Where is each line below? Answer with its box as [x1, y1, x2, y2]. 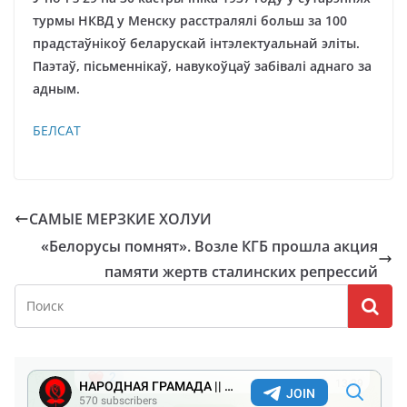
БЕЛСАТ [33, 122, 81, 139]
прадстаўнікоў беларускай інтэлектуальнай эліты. [33, 35, 360, 52]
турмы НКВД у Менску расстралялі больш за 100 [33, 12, 347, 29]
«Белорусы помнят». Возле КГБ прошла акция [41, 236, 378, 256]
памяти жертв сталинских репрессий [104, 262, 378, 282]
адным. [33, 80, 80, 97]
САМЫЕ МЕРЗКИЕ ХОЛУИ [29, 209, 212, 229]
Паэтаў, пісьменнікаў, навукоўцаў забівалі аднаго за [33, 57, 372, 74]
